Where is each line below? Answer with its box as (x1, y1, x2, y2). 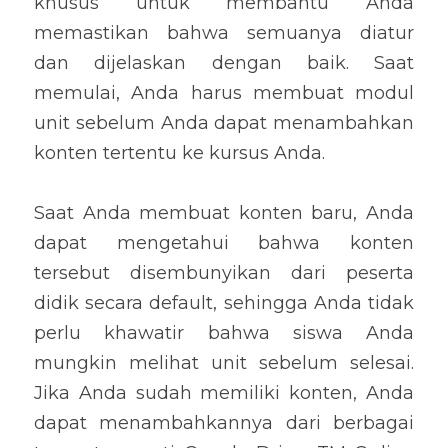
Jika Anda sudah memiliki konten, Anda (34, 382, 414, 404)
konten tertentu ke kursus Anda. (34, 142, 325, 164)
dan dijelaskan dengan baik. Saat (34, 52, 414, 74)
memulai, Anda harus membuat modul (34, 82, 414, 104)
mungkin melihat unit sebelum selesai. (34, 352, 414, 374)
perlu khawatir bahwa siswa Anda (34, 322, 414, 344)
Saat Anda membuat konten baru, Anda (34, 202, 414, 224)
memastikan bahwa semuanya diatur (34, 22, 414, 44)
